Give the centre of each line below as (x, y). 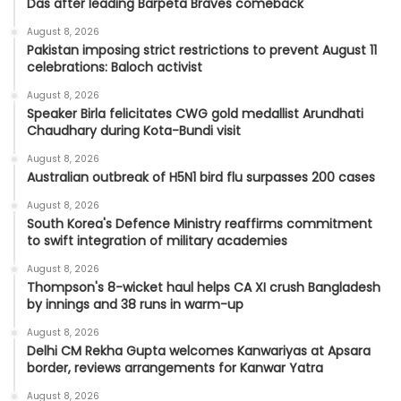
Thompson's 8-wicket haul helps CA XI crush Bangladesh (204, 288)
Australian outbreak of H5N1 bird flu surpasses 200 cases (201, 178)
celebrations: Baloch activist (115, 68)
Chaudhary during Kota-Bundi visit (134, 131)
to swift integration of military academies (157, 241)
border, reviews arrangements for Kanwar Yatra (175, 368)
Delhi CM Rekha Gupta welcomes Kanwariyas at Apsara (199, 351)
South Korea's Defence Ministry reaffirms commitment (200, 224)
